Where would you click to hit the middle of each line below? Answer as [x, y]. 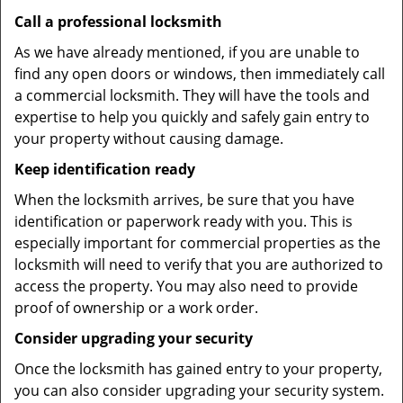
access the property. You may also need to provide [186, 286]
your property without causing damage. [149, 139]
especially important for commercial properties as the [197, 243]
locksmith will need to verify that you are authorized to [199, 264]
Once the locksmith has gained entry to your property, [198, 369]
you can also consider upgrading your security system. [199, 390]
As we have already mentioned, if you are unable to [187, 52]
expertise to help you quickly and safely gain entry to [192, 117]
